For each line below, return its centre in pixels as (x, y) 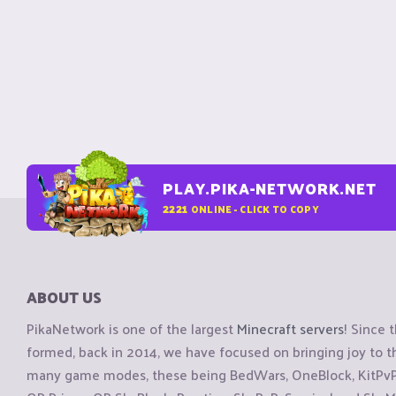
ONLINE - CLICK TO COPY (255, 208)
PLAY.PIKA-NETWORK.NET (270, 188)
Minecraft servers (290, 329)
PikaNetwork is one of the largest (132, 329)
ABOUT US (64, 297)
